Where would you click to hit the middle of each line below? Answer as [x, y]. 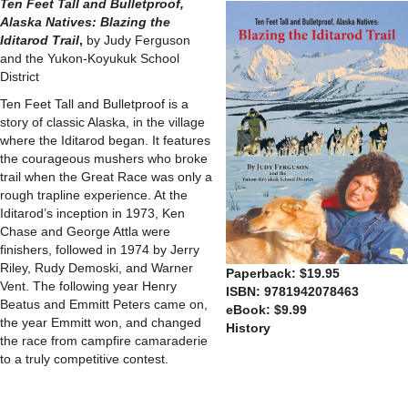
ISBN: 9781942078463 [292, 291]
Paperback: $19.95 [283, 273]
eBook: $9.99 [266, 310]
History [248, 328]
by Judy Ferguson [138, 40]
